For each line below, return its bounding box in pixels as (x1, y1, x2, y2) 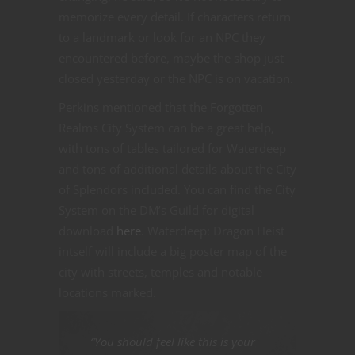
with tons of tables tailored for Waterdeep (59, 139, 286, 156)
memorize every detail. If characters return (59, 8, 291, 25)
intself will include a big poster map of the (59, 242, 287, 259)
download (59, 222, 116, 239)
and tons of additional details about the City (59, 160, 296, 177)
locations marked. (59, 284, 156, 300)
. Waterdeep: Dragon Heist (141, 222, 284, 239)
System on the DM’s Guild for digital (59, 201, 254, 218)
